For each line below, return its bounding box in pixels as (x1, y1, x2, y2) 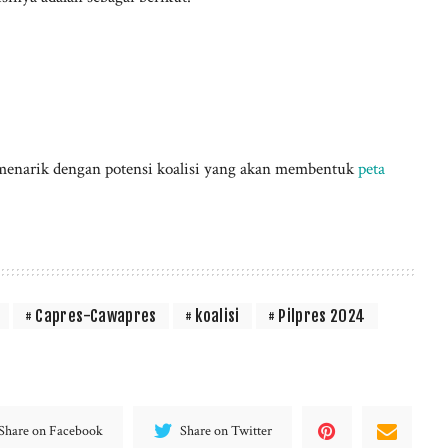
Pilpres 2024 (278, 306, 366, 327)
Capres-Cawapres (35, 306, 157, 327)
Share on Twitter (180, 421, 273, 441)
